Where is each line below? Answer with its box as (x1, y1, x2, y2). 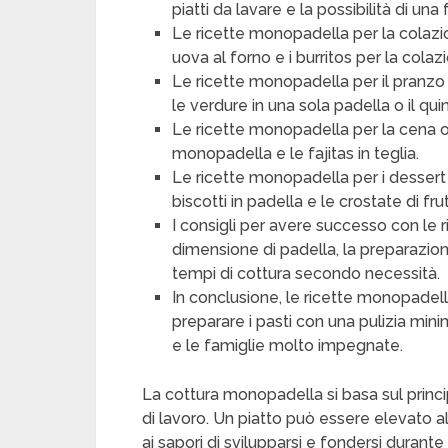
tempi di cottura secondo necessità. (172, 264, 441, 283)
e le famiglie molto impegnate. (172, 336, 404, 355)
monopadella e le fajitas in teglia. (172, 144, 420, 163)
